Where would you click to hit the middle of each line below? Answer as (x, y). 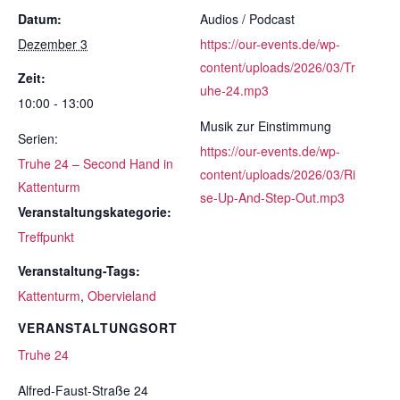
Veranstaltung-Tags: (79, 271)
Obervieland (122, 296)
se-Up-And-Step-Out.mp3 (272, 197)
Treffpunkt (46, 237)
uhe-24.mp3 (234, 90)
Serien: (38, 138)
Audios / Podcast (247, 19)
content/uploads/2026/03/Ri (278, 174)
